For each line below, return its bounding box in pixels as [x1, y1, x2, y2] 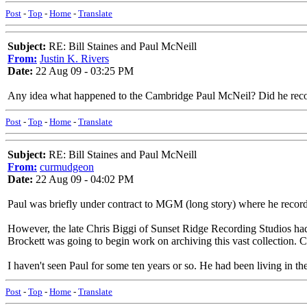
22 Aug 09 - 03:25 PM [33, 65, 134, 77]
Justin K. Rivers [40, 53, 109, 64]
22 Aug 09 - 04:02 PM [33, 173, 134, 185]
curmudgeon [40, 161, 94, 173]
